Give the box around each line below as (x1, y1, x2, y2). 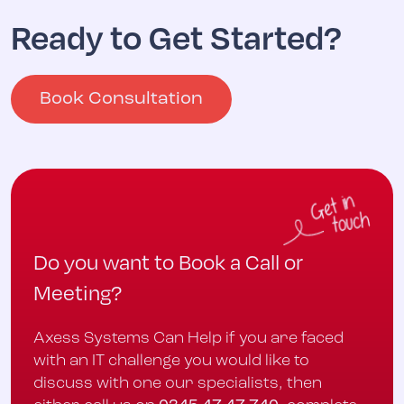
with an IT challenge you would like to (33, 353, 309, 371)
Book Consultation (40, 90, 203, 109)
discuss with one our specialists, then (33, 375, 322, 393)
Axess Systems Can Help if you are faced (33, 330, 344, 348)
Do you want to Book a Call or (33, 248, 303, 274)
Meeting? (33, 279, 122, 305)
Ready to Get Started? (11, 15, 342, 58)
